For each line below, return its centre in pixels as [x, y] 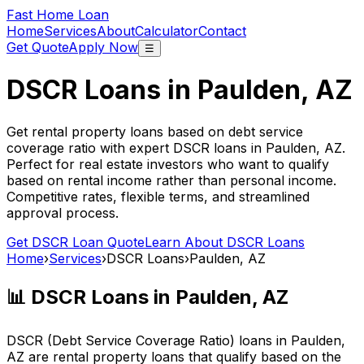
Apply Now [103, 47]
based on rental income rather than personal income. [171, 180]
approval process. [63, 212]
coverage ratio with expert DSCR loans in [136, 147]
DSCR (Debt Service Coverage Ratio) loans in [149, 340]
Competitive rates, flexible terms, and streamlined [158, 196]
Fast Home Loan [58, 15]
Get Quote [37, 47]
